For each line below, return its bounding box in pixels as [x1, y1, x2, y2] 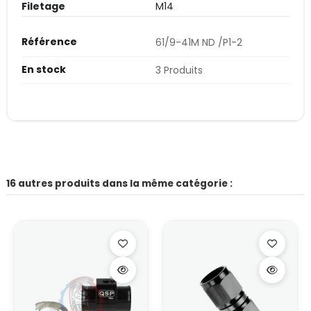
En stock [22, 62, 66, 76]
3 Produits [155, 62, 203, 77]
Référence [22, 35, 77, 49]
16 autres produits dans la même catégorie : [6, 176, 233, 190]
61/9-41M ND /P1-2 [155, 35, 242, 50]
